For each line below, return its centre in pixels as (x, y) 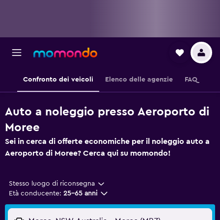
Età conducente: (35, 193)
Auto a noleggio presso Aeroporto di (107, 112)
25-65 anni (80, 193)
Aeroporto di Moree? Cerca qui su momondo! (88, 153)
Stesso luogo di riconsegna (52, 184)
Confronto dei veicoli (58, 80)
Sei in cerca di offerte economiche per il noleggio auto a (107, 141)
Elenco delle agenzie (139, 80)
